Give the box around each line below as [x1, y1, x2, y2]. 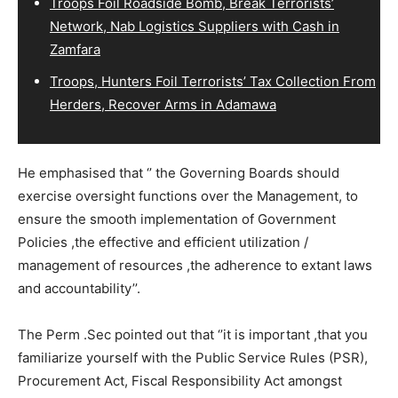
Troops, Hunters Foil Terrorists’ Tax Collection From [50, 72, 376, 90]
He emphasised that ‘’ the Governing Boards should [18, 163, 339, 181]
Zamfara [50, 40, 100, 58]
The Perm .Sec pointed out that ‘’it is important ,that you [18, 325, 368, 343]
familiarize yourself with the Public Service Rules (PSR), [18, 348, 368, 366]
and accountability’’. [18, 279, 140, 297]
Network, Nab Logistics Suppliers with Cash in [50, 17, 339, 35]
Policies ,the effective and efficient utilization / [18, 233, 308, 251]
